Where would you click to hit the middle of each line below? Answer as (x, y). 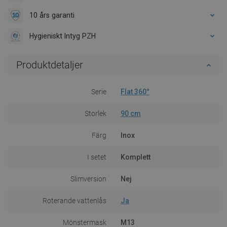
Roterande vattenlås (74, 200)
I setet (97, 157)
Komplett (136, 157)
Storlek (96, 113)
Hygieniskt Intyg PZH (63, 36)
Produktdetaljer (50, 65)
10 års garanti (52, 15)
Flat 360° (135, 91)
